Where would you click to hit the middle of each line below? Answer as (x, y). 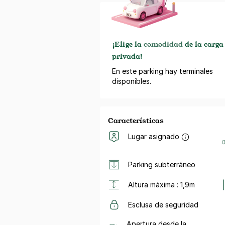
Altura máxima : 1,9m (161, 184)
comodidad (163, 44)
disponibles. (132, 81)
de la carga (203, 44)
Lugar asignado (154, 136)
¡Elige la (128, 44)
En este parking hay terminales (162, 71)
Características (136, 120)
